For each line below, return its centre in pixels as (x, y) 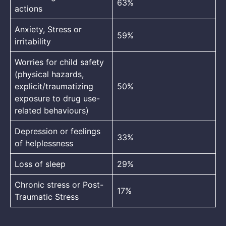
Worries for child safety (59, 62)
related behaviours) (52, 110)
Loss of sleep (40, 164)
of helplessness (44, 143)
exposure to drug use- (57, 98)
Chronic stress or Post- (59, 184)
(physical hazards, (49, 74)
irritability (33, 41)
